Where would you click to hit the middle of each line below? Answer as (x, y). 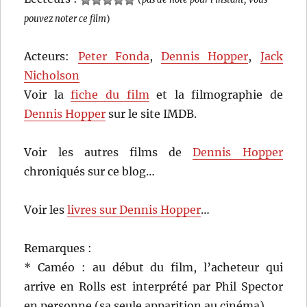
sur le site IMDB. (151, 114)
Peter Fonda (113, 57)
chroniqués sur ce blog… (90, 172)
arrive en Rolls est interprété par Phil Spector (153, 287)
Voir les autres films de (109, 152)
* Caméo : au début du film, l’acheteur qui (153, 268)
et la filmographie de (216, 95)
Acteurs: (51, 57)
